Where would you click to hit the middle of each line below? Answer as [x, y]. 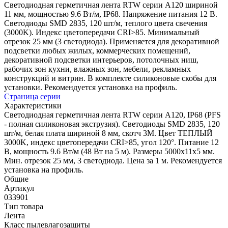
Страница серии [32, 96]
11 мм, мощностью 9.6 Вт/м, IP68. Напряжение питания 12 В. [111, 14]
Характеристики [33, 105]
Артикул [19, 188]
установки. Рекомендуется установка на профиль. [91, 87]
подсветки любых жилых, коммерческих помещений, [97, 50]
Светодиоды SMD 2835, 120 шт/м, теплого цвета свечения [106, 23]
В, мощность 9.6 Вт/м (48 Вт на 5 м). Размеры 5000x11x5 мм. [109, 151]
